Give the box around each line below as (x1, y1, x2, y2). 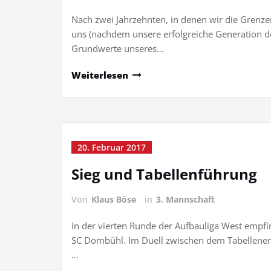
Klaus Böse (91, 194, 136, 205)
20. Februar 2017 (77, 142, 146, 153)
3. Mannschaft (156, 194, 215, 205)
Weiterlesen (71, 69, 128, 81)
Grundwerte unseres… (71, 42, 164, 54)
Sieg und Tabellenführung (71, 164, 257, 184)
